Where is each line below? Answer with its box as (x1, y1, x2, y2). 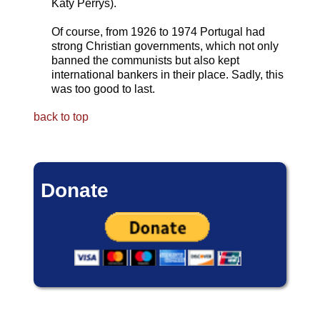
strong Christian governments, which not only (51, 40, 279, 52)
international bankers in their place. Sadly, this (51, 69, 284, 81)
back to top (33, 111, 89, 123)
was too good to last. (51, 83, 155, 95)
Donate (40, 179, 109, 201)
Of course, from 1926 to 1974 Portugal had (51, 26, 265, 38)
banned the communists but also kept (51, 54, 239, 66)
